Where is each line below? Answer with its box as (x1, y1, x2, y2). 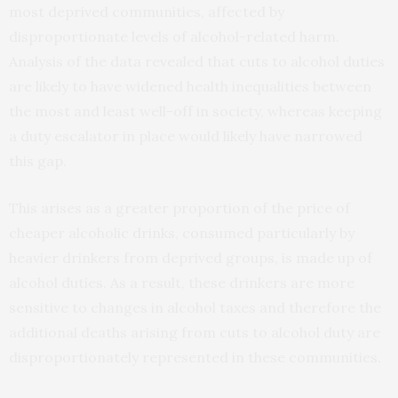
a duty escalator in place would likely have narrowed (9, 127, 362, 146)
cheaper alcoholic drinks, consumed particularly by (9, 224, 354, 243)
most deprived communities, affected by (9, 3, 284, 21)
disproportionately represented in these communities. (9, 348, 381, 367)
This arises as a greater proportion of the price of (9, 199, 350, 218)
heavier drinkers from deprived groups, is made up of (9, 249, 372, 267)
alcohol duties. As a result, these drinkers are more (9, 274, 354, 292)
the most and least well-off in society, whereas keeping (9, 102, 382, 121)
